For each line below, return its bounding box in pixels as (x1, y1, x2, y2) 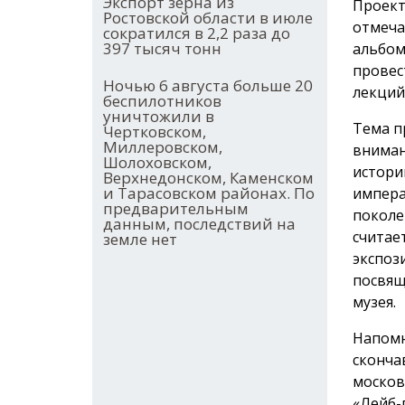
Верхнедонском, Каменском (103, 167, 314, 189)
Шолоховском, (103, 152, 212, 174)
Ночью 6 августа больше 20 (103, 75, 313, 97)
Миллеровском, (103, 137, 222, 158)
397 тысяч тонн (103, 38, 221, 60)
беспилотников (103, 90, 221, 112)
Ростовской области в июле (103, 7, 313, 29)
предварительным (103, 198, 249, 220)
